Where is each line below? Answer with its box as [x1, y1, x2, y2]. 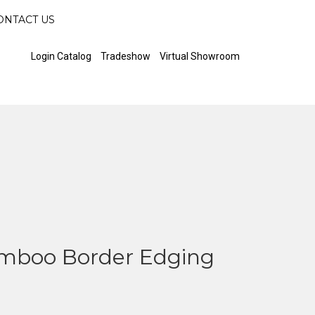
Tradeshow [101, 51, 150, 62]
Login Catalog [31, 51, 91, 62]
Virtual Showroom [160, 51, 240, 62]
